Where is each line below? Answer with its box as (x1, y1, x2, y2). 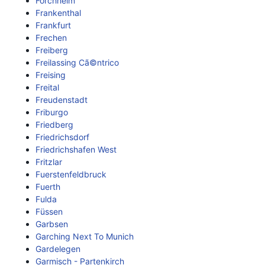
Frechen (35, 33, 67, 43)
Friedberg (35, 119, 73, 130)
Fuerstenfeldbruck (35, 169, 106, 179)
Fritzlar (35, 157, 62, 167)
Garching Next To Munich (35, 231, 134, 241)
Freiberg (35, 45, 68, 55)
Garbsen (35, 219, 68, 229)
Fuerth (35, 182, 60, 192)
